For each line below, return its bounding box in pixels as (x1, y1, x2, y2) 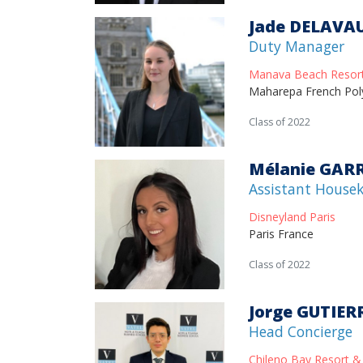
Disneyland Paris (249, 209, 335, 224)
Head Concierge (249, 322, 352, 341)
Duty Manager (249, 36, 344, 56)
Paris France (249, 226, 314, 241)
